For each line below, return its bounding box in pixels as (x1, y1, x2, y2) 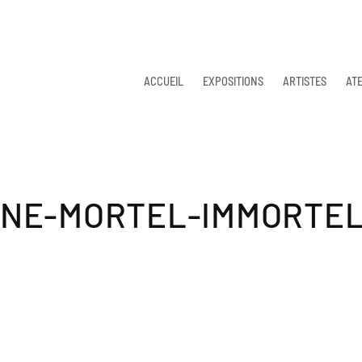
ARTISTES (283, 73, 326, 88)
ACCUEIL (144, 73, 183, 88)
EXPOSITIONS (203, 73, 263, 88)
